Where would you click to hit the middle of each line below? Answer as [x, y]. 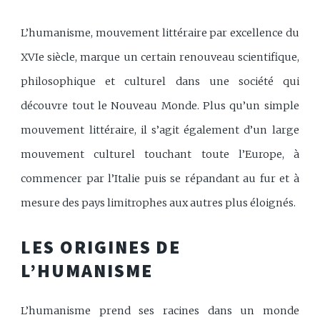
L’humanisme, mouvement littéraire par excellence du [160, 32]
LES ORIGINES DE [101, 247]
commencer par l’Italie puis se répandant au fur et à [160, 178]
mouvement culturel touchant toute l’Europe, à [160, 154]
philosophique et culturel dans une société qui [160, 81]
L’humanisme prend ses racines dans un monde [160, 311]
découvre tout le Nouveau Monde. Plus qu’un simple [160, 105]
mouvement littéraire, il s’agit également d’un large [160, 130]
